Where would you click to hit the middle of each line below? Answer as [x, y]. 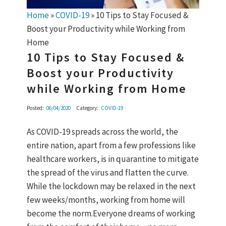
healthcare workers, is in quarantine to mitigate [112, 159]
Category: [87, 108]
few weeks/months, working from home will [106, 200]
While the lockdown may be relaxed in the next [111, 186]
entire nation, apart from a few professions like [111, 146]
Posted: [35, 108]
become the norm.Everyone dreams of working [111, 214]
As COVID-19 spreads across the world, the [102, 132]
